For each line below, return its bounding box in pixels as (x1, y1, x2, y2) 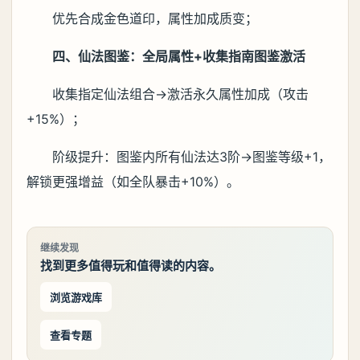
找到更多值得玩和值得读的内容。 (40, 258, 221, 274)
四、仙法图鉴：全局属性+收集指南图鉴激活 (52, 48, 305, 65)
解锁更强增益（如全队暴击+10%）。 (27, 174, 239, 190)
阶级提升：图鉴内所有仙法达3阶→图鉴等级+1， (52, 149, 331, 166)
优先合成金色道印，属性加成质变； (52, 10, 258, 27)
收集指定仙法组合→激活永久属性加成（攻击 (52, 86, 309, 103)
